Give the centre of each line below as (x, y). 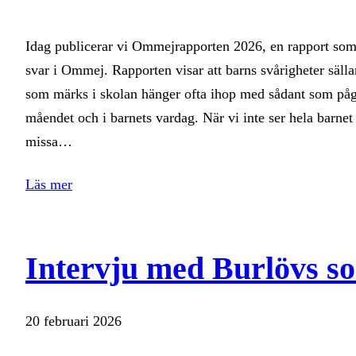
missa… (49, 142)
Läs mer (49, 185)
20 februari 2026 (74, 321)
